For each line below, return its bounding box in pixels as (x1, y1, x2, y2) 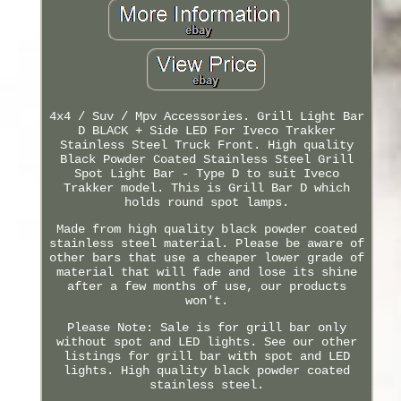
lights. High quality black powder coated (63, 363, 350, 378)
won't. (184, 293, 228, 308)
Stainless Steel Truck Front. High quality (59, 137, 354, 152)
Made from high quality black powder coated (55, 221, 357, 236)
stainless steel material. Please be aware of (48, 235, 364, 251)
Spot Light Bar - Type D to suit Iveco (73, 166, 339, 181)
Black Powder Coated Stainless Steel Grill (59, 151, 354, 166)
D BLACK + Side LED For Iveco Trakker (77, 123, 336, 138)
